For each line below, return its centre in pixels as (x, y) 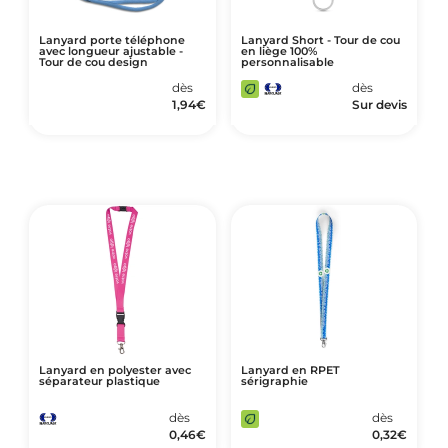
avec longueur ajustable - (110, 51)
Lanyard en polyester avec (114, 370)
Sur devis (380, 104)
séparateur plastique (99, 381)
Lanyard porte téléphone (111, 40)
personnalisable (287, 62)
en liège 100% (278, 51)
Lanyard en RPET (290, 370)
